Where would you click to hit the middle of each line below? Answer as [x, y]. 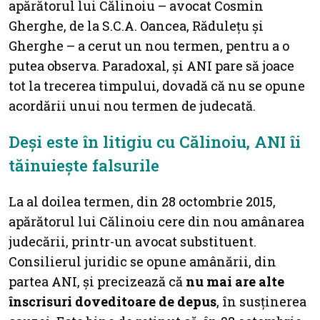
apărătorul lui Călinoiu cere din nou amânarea [156, 221]
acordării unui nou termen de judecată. [132, 105]
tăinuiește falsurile [84, 165]
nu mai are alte [235, 281]
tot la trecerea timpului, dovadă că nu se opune [157, 85]
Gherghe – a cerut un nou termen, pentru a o [149, 45]
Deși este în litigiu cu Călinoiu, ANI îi [155, 141]
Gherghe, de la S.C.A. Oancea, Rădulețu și [136, 25]
